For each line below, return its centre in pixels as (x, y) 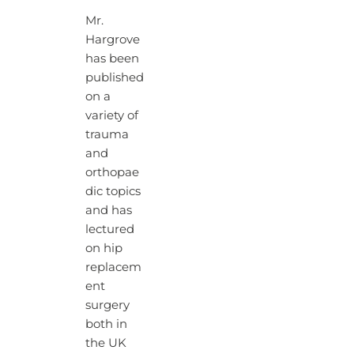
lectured (109, 229)
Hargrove (112, 39)
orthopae (112, 172)
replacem (113, 267)
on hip (104, 248)
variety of (111, 115)
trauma (107, 134)
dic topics (113, 191)
